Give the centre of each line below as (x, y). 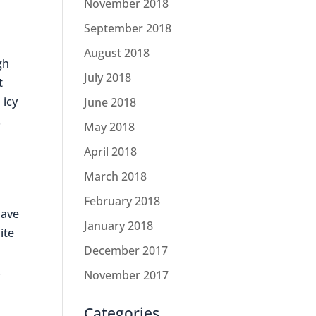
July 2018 (108, 78)
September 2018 (128, 28)
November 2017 (127, 275)
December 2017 (126, 250)
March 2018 (116, 176)
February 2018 (122, 201)
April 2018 (111, 152)
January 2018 (119, 226)
